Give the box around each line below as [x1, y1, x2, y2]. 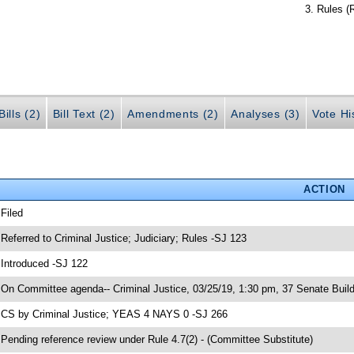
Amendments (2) [127, 107, 219, 120]
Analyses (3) [231, 107, 300, 120]
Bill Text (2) [52, 107, 115, 120]
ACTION [303, 183, 345, 195]
